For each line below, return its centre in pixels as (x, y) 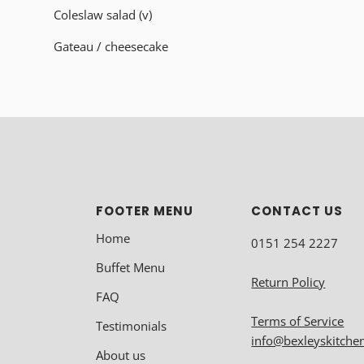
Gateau (74, 46)
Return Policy (288, 282)
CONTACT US (297, 210)
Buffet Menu (130, 268)
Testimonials (131, 326)
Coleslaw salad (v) (103, 14)
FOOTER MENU (145, 210)
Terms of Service (298, 321)
